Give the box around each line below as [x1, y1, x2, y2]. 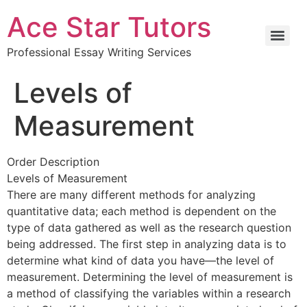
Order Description [7, 155, 99, 169]
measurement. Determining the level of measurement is [7, 270, 293, 284]
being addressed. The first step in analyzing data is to [7, 237, 286, 251]
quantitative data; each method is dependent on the [7, 204, 276, 218]
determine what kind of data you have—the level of [7, 254, 274, 267]
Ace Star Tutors [7, 10, 211, 44]
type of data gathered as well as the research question [7, 221, 291, 234]
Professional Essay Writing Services [7, 45, 191, 59]
